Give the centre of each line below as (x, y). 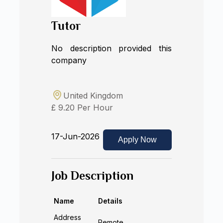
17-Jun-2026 (76, 136)
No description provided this (111, 48)
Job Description (93, 175)
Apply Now (137, 140)
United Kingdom (93, 96)
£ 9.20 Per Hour (82, 108)
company (69, 60)
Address (68, 217)
